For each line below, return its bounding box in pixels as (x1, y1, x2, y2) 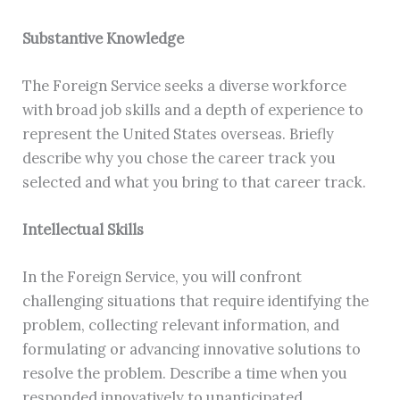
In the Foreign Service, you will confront (22, 267, 303, 287)
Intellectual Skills (22, 220, 145, 238)
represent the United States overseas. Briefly (22, 123, 335, 143)
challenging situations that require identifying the (22, 291, 370, 311)
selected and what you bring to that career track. (22, 171, 367, 191)
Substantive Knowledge (22, 28, 185, 47)
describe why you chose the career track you (22, 147, 337, 167)
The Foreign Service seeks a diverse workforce (22, 75, 347, 95)
